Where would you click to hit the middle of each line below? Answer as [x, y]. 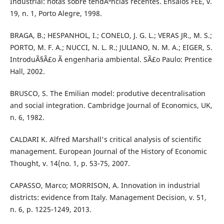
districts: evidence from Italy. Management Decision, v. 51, [108, 197]
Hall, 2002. [27, 71]
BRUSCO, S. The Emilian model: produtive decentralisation [107, 93]
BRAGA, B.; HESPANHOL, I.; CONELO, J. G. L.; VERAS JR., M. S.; [111, 35]
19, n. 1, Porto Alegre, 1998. [56, 13]
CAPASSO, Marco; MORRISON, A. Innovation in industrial [105, 185]
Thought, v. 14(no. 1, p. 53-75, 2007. [70, 163]
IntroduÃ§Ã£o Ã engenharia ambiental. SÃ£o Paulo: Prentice [111, 59]
